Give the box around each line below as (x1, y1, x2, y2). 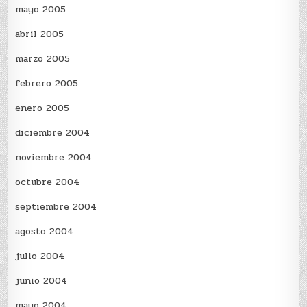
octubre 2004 (15, 175, 80, 190)
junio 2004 (15, 273, 68, 288)
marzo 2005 (15, 51, 71, 66)
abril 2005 (15, 27, 64, 42)
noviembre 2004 (15, 150, 93, 165)
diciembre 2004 (15, 125, 90, 140)
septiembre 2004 (15, 199, 97, 214)
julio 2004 (15, 249, 65, 264)
